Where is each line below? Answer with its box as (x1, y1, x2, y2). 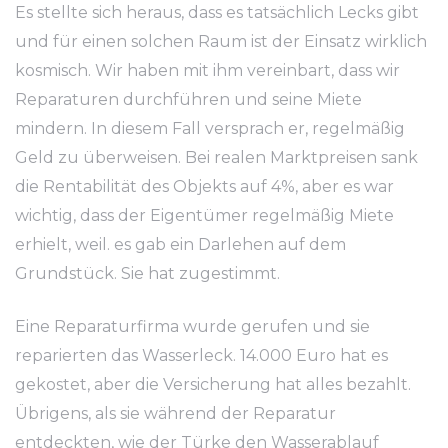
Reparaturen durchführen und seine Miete (15, 90, 362, 109)
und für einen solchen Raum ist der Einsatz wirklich (15, 32, 427, 51)
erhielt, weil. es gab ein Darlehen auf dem (15, 235, 346, 254)
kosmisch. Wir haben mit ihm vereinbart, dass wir (15, 61, 400, 80)
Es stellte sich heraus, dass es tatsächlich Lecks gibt (15, 3, 419, 22)
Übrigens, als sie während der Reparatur (15, 404, 336, 423)
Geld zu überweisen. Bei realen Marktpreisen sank (15, 148, 418, 167)
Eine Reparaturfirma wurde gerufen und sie (15, 317, 370, 336)
